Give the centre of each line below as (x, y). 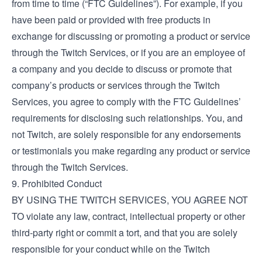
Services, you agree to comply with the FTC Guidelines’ (126, 101)
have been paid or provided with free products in (111, 20)
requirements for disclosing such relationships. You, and (127, 118)
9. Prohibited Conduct (57, 183)
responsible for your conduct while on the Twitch (111, 249)
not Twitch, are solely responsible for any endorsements (126, 134)
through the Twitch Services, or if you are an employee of (128, 52)
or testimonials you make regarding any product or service (131, 151)
